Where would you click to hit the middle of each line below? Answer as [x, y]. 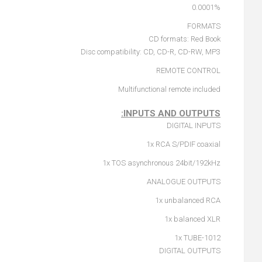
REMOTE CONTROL [188, 70]
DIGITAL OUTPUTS [190, 251]
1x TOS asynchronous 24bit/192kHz [161, 163]
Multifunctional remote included [169, 89]
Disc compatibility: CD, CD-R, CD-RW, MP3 [151, 52]
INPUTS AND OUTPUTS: [172, 113]
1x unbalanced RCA [188, 200]
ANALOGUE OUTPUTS [184, 182]
